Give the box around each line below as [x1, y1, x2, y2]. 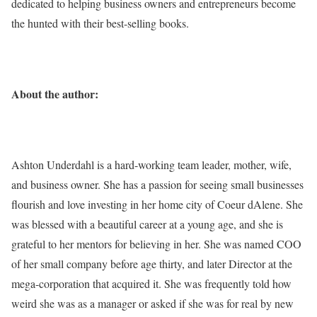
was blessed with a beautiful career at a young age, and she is [11, 217, 283, 231]
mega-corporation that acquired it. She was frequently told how [11, 276, 292, 291]
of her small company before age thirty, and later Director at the [11, 256, 292, 271]
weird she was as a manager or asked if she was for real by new [11, 296, 294, 311]
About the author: [11, 86, 98, 102]
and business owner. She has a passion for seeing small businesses [11, 177, 304, 192]
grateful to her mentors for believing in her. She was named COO [11, 236, 301, 251]
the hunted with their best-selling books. [11, 16, 189, 30]
